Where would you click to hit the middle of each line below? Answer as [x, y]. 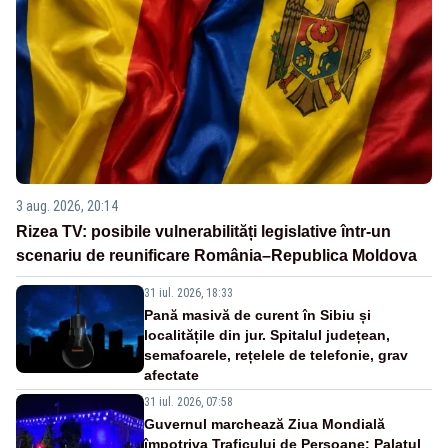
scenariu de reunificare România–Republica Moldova [216, 255]
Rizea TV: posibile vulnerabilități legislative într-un [203, 231]
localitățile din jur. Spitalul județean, [267, 334]
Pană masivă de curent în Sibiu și [257, 314]
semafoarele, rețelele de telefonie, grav [276, 354]
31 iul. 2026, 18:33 [188, 292]
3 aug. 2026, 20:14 [67, 205]
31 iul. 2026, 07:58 [188, 401]
